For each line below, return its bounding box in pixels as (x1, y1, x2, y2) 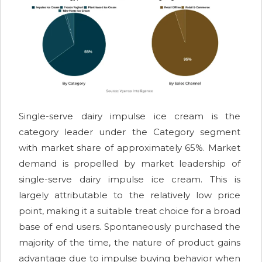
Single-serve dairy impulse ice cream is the (19, 111, 240, 122)
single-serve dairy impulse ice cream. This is (19, 174, 240, 185)
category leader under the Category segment (19, 126, 240, 138)
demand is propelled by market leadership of (19, 158, 240, 170)
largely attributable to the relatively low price (19, 189, 240, 201)
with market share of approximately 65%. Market (19, 142, 240, 154)
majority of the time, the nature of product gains (19, 237, 240, 249)
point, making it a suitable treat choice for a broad (19, 205, 240, 217)
